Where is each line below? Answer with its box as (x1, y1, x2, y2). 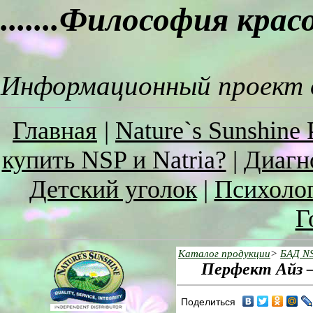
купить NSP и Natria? (1, 146, 226, 174)
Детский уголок (29, 175, 197, 203)
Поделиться (181, 297, 235, 307)
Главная (13, 117, 97, 145)
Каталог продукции (178, 247, 270, 259)
